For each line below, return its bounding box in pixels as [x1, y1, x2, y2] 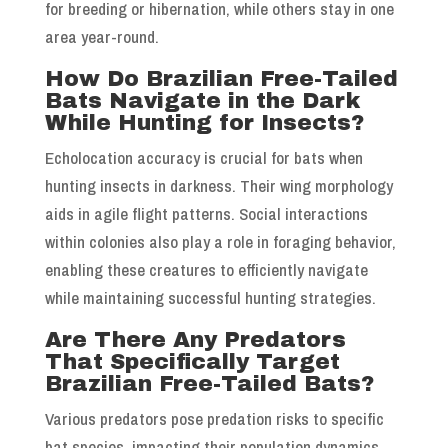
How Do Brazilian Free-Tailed [44, 67, 398, 92]
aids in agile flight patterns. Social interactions [44, 202, 368, 226]
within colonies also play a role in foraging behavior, [44, 230, 396, 254]
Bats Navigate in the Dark [44, 89, 360, 114]
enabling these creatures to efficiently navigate [44, 258, 368, 282]
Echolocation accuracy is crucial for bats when [44, 146, 363, 170]
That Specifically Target [44, 350, 340, 375]
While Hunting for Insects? [44, 111, 364, 136]
